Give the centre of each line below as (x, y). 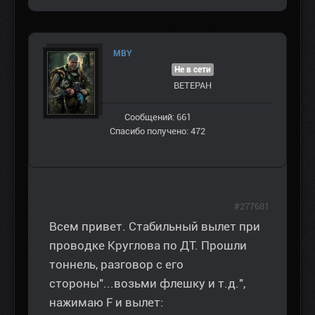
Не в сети (193, 69)
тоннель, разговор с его (116, 264)
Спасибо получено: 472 (157, 131)
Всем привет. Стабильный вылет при (155, 226)
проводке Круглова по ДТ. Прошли (148, 245)
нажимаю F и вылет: (106, 302)
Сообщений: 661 (157, 117)
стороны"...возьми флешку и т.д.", (147, 283)
